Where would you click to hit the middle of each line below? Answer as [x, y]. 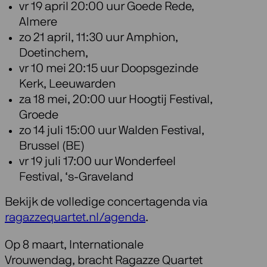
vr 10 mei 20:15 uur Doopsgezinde [109, 69]
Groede [39, 115]
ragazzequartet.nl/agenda [75, 218]
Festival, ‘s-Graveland [76, 177]
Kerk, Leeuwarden [67, 84]
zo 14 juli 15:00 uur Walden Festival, [112, 131]
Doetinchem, [54, 53]
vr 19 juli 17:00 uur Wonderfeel [97, 162]
